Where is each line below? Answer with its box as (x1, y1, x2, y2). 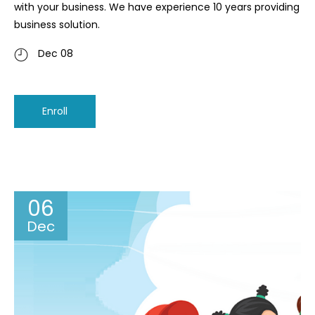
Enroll (42, 104, 67, 119)
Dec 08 (38, 46, 73, 61)
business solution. (14, 18, 100, 32)
